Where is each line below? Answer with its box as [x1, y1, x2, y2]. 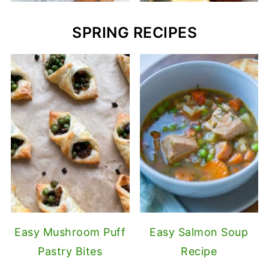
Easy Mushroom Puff [14, 225, 126, 238]
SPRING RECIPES [72, 23, 197, 42]
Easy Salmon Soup [150, 225, 249, 238]
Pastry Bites [38, 244, 103, 258]
